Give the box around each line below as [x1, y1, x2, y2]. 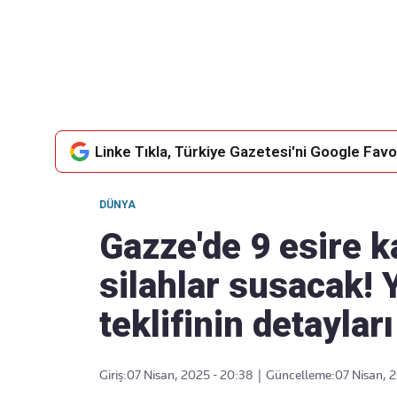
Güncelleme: [266, 368, 335, 382]
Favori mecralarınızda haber [138, 83, 308, 100]
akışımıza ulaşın [174, 103, 273, 120]
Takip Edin [180, 66, 267, 83]
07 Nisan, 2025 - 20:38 [127, 368, 253, 382]
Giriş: [99, 368, 127, 382]
